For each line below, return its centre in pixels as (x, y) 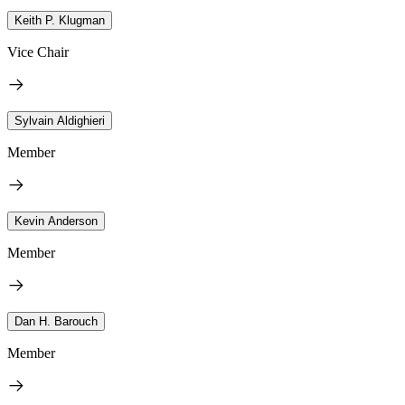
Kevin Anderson (56, 221)
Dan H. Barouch (56, 321)
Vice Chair (38, 52)
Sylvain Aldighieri (60, 120)
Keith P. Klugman (60, 20)
